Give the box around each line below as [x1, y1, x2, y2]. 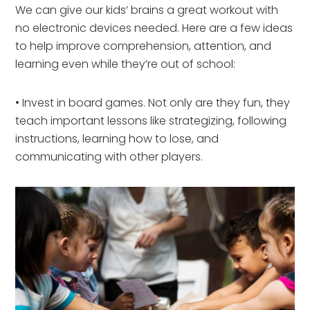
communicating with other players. [15, 149, 206, 165]
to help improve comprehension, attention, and [15, 38, 272, 55]
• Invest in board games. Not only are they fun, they [15, 95, 291, 111]
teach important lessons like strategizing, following [15, 113, 287, 129]
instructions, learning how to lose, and [15, 131, 219, 147]
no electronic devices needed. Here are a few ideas [15, 20, 293, 37]
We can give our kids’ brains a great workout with [15, 2, 279, 19]
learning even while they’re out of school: [15, 56, 236, 73]
